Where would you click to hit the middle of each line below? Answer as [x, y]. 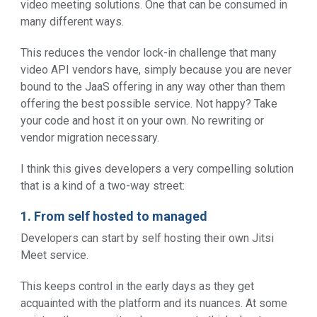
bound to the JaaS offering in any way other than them [153, 86]
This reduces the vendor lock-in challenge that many [149, 52]
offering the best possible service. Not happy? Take [149, 103]
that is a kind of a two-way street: [103, 185]
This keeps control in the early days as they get [137, 286]
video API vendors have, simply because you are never [156, 69]
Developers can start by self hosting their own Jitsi [147, 238]
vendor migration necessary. [90, 137]
